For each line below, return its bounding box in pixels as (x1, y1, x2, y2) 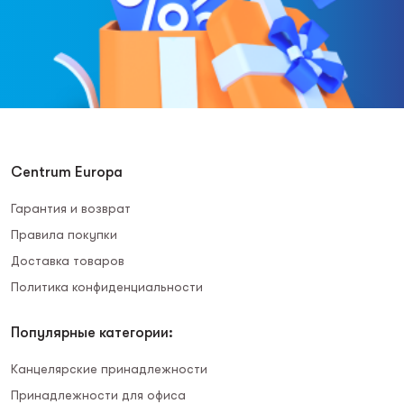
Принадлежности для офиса (11, 388, 186, 402)
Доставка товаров (11, 253, 124, 268)
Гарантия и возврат (11, 201, 131, 216)
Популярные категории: (11, 325, 173, 341)
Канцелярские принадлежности (11, 362, 207, 376)
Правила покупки (11, 227, 117, 242)
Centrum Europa (11, 164, 123, 180)
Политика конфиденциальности (11, 280, 203, 294)
